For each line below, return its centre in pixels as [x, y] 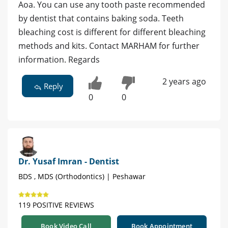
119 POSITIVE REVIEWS [56, 205]
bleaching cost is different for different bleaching [112, 32]
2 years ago [184, 82]
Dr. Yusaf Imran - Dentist [69, 161]
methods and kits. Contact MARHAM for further [109, 46]
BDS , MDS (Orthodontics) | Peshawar [82, 176]
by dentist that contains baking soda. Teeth [101, 19]
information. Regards [59, 60]
